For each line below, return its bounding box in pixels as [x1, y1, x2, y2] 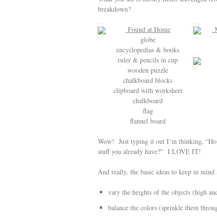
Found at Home [125, 25, 170, 34]
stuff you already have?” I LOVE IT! [98, 147, 203, 156]
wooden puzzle [127, 65, 169, 75]
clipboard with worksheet [113, 86, 183, 95]
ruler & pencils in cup [118, 55, 178, 64]
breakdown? [98, 4, 131, 14]
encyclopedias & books [116, 45, 180, 54]
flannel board [130, 116, 166, 125]
